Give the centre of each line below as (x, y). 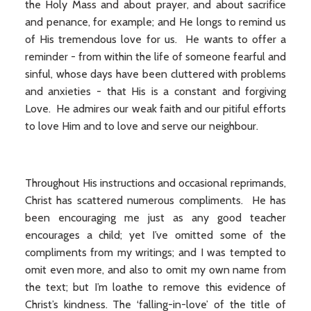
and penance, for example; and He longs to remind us (155, 22)
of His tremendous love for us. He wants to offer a (155, 39)
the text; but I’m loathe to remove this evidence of (155, 287)
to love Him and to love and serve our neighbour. (141, 126)
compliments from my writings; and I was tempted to (155, 252)
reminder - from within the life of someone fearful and (155, 57)
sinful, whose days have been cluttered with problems (155, 74)
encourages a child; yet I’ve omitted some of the (155, 235)
